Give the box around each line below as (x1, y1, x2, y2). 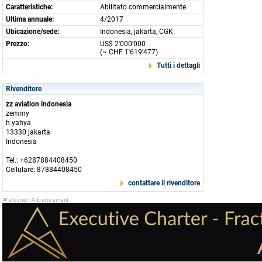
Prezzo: (6, 40, 29, 48)
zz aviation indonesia (6, 100, 71, 108)
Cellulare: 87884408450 (6, 166, 82, 174)
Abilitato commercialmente (100, 3, 186, 11)
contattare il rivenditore (128, 179, 200, 187)
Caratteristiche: (6, 3, 53, 11)
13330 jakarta (6, 128, 50, 136)
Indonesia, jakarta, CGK (100, 27, 173, 36)
